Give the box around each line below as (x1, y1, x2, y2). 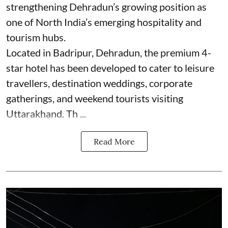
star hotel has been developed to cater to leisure (6, 61, 214, 74)
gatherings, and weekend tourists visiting (6, 92, 183, 104)
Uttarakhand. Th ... (6, 107, 86, 120)
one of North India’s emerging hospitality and (6, 15, 202, 28)
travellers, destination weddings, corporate (6, 76, 192, 89)
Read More (93, 136, 135, 147)
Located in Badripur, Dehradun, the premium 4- (6, 46, 211, 59)
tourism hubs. (6, 31, 66, 43)
